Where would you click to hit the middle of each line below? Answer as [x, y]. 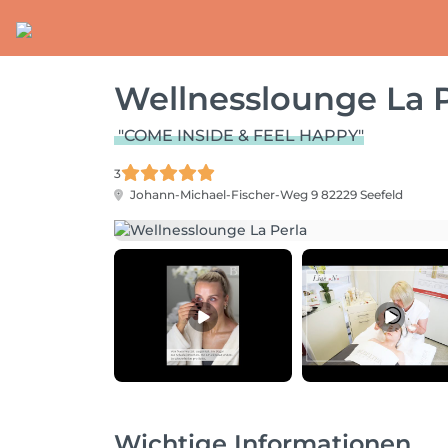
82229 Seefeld [362, 194]
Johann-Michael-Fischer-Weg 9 [224, 194]
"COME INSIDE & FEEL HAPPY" [241, 135]
